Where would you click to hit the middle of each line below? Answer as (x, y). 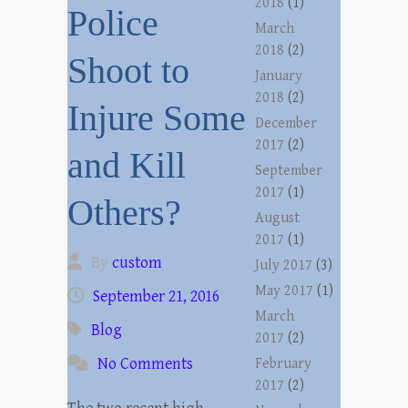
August (278, 218)
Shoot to (128, 71)
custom (137, 263)
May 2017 (285, 291)
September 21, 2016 (156, 296)
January (279, 76)
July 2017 (284, 265)
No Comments (145, 364)
